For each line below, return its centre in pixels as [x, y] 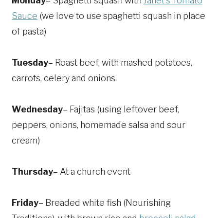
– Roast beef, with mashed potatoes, [120, 63]
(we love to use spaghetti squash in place [121, 16]
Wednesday [37, 109]
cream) [26, 141]
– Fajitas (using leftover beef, [121, 109]
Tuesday [30, 63]
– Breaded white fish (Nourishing [105, 203]
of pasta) [29, 32]
